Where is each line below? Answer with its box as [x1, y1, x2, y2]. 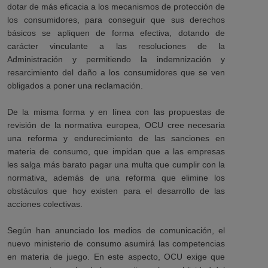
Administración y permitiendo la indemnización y [7, 54, 226, 64]
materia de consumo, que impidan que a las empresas [7, 147, 226, 156]
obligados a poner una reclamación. [7, 81, 143, 90]
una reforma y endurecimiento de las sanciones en [7, 133, 226, 143]
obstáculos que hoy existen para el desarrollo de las [7, 186, 226, 196]
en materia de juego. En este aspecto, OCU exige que [7, 252, 226, 261]
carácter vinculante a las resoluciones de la [7, 41, 226, 51]
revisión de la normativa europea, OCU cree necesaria [7, 120, 226, 130]
